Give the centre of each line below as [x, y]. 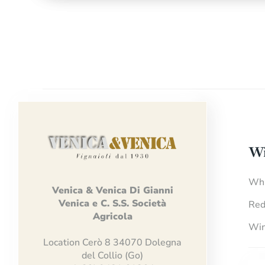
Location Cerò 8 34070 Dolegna [113, 243]
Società [149, 204]
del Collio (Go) [113, 256]
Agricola [112, 217]
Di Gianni [151, 191]
